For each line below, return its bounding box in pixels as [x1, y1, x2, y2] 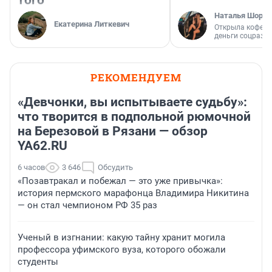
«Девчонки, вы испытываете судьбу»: [18, 94, 247, 109]
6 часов [18, 162, 45, 172]
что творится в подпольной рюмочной [18, 109, 251, 124]
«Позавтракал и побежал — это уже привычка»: [18, 175, 223, 186]
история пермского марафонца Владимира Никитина [18, 187, 249, 199]
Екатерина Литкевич [54, 19, 129, 29]
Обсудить [98, 162, 133, 172]
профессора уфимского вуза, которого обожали [18, 243, 226, 255]
